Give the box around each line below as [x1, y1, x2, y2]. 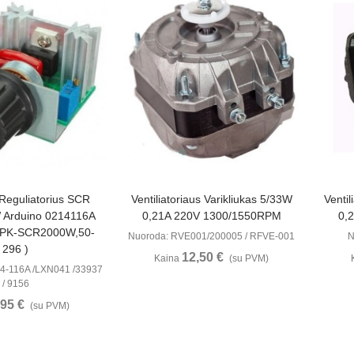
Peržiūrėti [168, 192, 222, 206]
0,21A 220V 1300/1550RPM [141, 209, 281, 223]
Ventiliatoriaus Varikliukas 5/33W [130, 193, 292, 206]
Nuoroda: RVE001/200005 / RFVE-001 [128, 231, 296, 243]
